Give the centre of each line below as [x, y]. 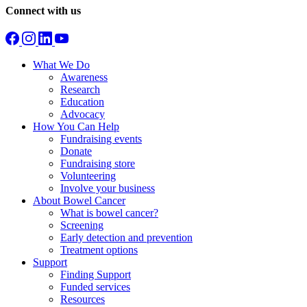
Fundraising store [98, 164]
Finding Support [96, 275]
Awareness [84, 77]
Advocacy [83, 114]
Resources [83, 299]
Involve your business [108, 188]
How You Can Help [76, 127]
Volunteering [88, 176]
